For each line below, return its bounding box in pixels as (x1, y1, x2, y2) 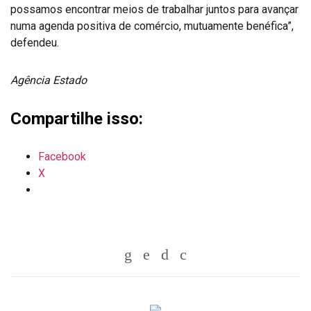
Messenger (186, 245, 264, 262)
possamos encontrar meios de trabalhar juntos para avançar (10, 3, 299, 16)
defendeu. (10, 36, 59, 49)
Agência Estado (10, 74, 87, 87)
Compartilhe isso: (10, 109, 143, 128)
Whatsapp (131, 245, 200, 262)
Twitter (149, 245, 199, 262)
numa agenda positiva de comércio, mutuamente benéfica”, (10, 19, 294, 33)
